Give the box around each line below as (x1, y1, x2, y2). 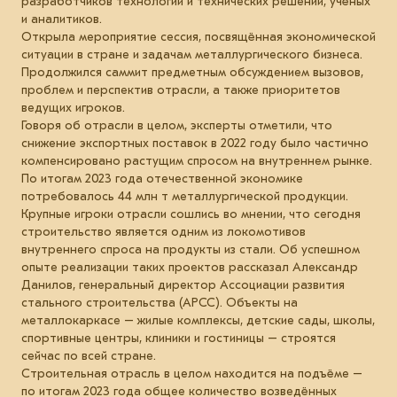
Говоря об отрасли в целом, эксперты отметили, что (21, 117, 332, 133)
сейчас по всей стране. (21, 347, 156, 363)
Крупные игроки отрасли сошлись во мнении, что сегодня (21, 206, 361, 222)
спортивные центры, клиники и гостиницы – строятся (21, 330, 336, 346)
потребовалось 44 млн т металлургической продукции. (21, 188, 348, 204)
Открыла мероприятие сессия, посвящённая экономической (21, 28, 376, 44)
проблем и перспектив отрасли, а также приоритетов (21, 82, 340, 97)
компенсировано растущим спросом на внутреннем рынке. (21, 152, 372, 168)
